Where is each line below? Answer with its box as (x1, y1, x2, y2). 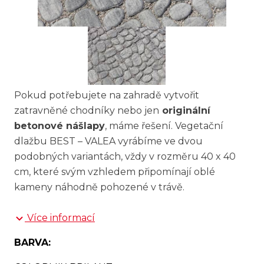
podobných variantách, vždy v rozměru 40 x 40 (14, 151, 236, 162)
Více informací (27, 212, 95, 223)
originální (159, 105, 210, 116)
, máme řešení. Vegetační (105, 120, 223, 131)
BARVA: (14, 237, 51, 248)
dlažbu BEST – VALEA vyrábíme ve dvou (14, 136, 203, 147)
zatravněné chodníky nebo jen (14, 105, 159, 116)
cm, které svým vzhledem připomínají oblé (14, 166, 215, 177)
